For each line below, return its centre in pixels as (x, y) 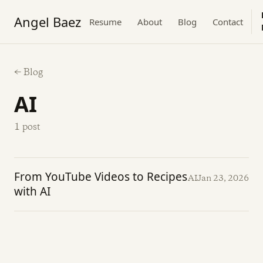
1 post (27, 127)
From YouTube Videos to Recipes (101, 177)
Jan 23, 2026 (223, 178)
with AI (32, 191)
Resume (105, 22)
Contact (228, 22)
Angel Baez (48, 22)
